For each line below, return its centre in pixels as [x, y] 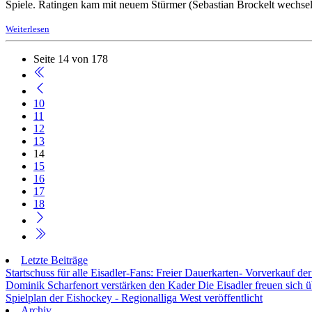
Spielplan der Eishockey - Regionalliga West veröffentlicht [134, 297]
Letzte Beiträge [54, 260]
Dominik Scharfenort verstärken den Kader [102, 285]
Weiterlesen [28, 29]
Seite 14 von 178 [71, 59]
